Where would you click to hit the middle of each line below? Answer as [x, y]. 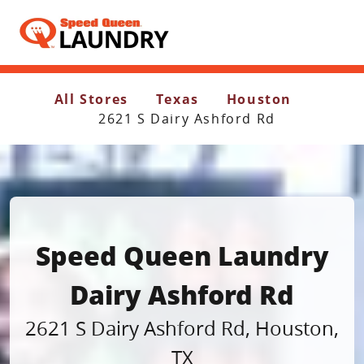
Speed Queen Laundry [182, 255]
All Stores [91, 99]
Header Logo [56, 23]
